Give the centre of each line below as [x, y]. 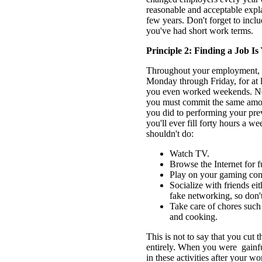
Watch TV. [189, 154]
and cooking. [194, 217]
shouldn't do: [170, 134]
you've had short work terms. [200, 31]
